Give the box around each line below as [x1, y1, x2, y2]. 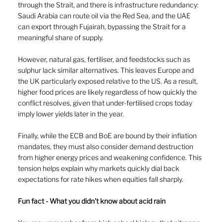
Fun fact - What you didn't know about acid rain [18, 197, 166, 206]
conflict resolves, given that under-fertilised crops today [18, 99, 194, 108]
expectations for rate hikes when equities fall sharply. [18, 175, 183, 184]
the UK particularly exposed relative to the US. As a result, [18, 77, 199, 86]
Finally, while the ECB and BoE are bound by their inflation [18, 131, 198, 140]
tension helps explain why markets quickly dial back [18, 164, 181, 173]
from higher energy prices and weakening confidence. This [18, 153, 203, 162]
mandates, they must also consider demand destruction [18, 142, 195, 151]
